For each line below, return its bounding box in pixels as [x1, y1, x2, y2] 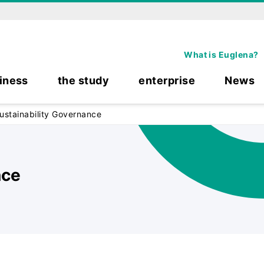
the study [57, 74, 110, 87]
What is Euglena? [184, 49, 259, 60]
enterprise [138, 74, 196, 87]
